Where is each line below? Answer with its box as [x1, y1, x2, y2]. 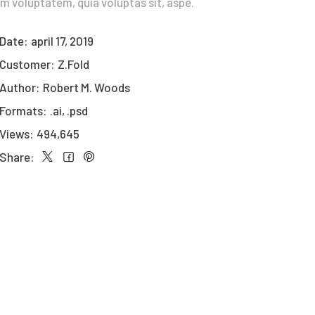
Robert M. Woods [42, 80, 130, 95]
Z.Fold [57, 57, 89, 72]
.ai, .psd [49, 103, 88, 118]
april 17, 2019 [30, 34, 94, 49]
